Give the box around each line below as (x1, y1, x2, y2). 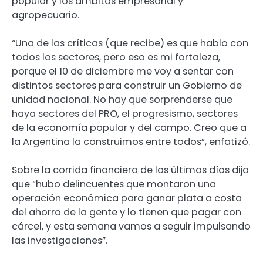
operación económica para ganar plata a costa (12, 191, 242, 205)
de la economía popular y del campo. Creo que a (12, 121, 247, 135)
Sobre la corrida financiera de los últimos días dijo (12, 163, 249, 177)
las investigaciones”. (12, 234, 107, 248)
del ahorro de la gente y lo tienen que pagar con (12, 205, 241, 220)
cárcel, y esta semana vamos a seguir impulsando (12, 220, 251, 234)
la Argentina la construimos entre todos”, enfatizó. (12, 135, 250, 149)
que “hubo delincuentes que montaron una (12, 177, 216, 191)
